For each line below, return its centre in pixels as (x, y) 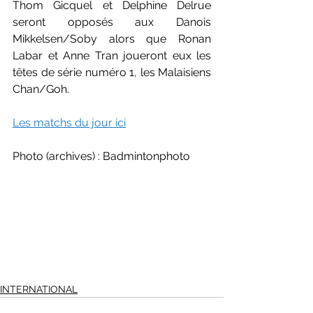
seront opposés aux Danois (112, 22)
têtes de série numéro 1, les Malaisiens (112, 72)
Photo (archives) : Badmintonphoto (101, 156)
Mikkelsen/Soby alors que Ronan (112, 38)
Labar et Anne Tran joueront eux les (112, 55)
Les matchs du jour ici (69, 122)
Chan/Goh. (42, 89)
